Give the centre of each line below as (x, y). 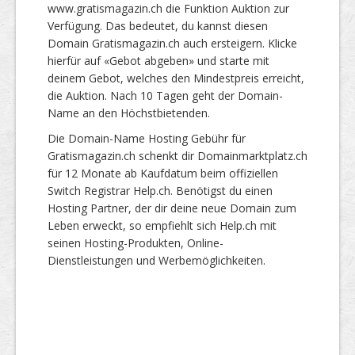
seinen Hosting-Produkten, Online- (136, 242)
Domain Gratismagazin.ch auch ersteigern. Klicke (172, 43)
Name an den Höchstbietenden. (129, 113)
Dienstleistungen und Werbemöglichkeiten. (157, 260)
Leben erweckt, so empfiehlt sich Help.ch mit (162, 225)
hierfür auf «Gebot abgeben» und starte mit (158, 60)
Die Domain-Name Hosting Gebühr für (147, 138)
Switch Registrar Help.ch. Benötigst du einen (160, 190)
